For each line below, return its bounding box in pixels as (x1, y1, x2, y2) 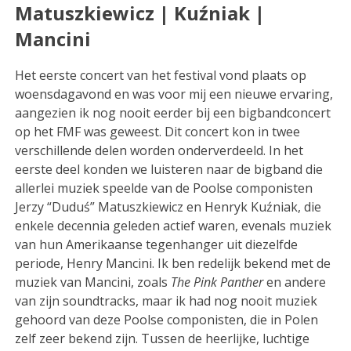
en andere (263, 273, 327, 291)
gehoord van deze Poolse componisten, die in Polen (15, 310, 319, 328)
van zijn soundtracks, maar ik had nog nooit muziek (15, 291, 318, 309)
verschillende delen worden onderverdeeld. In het (15, 141, 304, 159)
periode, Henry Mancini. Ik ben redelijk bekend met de (15, 254, 331, 272)
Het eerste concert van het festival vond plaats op (15, 66, 307, 84)
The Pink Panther (171, 273, 264, 291)
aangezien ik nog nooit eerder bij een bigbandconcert (15, 103, 331, 121)
